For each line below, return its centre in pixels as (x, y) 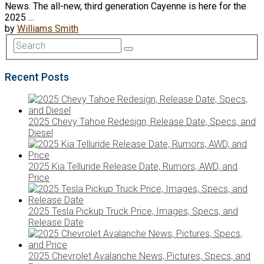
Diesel (41, 133)
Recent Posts (37, 77)
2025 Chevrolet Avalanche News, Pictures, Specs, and (139, 256)
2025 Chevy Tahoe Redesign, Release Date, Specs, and (142, 121)
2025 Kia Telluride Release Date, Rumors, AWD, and (133, 166)
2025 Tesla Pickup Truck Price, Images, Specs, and (133, 211)
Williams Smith (48, 29)
